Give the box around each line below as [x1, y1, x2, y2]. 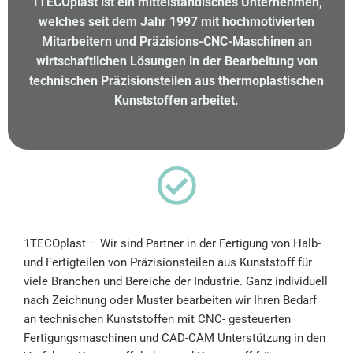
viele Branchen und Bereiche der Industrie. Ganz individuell [24, 273, 328, 288]
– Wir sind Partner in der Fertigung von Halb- [86, 236, 321, 251]
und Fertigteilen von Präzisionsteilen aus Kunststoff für [24, 255, 312, 269]
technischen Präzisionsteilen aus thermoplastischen [29, 72, 324, 88]
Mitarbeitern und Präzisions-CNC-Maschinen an [41, 33, 312, 49]
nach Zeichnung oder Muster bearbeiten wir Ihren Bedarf [24, 292, 317, 307]
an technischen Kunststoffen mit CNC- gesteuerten [24, 311, 291, 326]
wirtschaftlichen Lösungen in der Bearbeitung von [35, 53, 318, 69]
